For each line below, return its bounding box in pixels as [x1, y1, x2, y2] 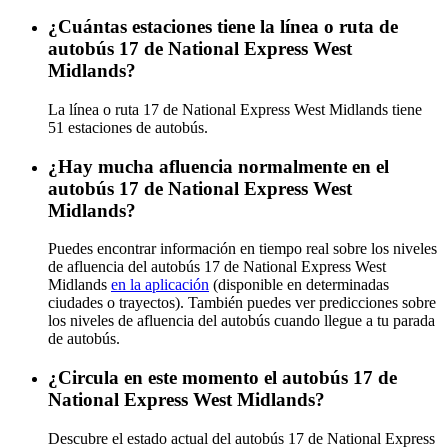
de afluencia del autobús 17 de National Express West [48, 258, 386, 276]
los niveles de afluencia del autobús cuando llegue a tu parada [48, 312, 435, 330]
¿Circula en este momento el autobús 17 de [48, 366, 397, 388]
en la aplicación [111, 276, 209, 294]
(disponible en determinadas [209, 276, 389, 294]
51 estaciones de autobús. [48, 118, 208, 136]
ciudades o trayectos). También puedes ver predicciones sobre [48, 294, 436, 312]
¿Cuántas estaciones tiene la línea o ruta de [48, 16, 398, 38]
